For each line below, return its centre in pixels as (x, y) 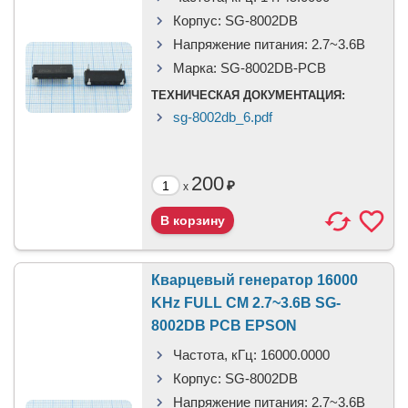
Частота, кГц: (215, 355)
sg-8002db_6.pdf (223, 117)
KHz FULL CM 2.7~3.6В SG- (246, 303)
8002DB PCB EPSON (224, 326)
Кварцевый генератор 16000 (255, 280)
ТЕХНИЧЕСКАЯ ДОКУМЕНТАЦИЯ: (248, 95)
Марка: (195, 68)
